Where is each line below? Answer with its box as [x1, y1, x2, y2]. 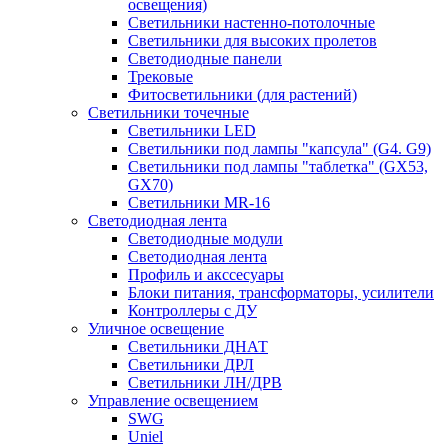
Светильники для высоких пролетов [128, 31, 377, 49]
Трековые [128, 67, 193, 85]
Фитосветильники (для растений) [128, 85, 357, 103]
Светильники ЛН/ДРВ [128, 373, 282, 391]
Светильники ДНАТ [128, 337, 268, 355]
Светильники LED [128, 121, 256, 139]
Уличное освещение [88, 319, 224, 337]
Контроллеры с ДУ [128, 301, 257, 319]
